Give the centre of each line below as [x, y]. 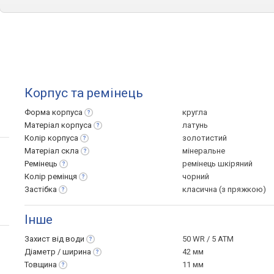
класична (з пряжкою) [224, 189]
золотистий [205, 138]
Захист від [45, 239]
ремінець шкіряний [217, 164]
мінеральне [204, 151]
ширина [77, 252]
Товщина [41, 265]
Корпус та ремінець [84, 93]
